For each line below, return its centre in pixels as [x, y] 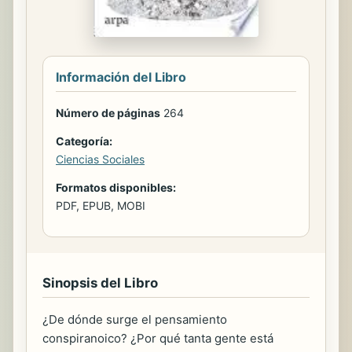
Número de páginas [108, 113]
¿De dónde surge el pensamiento [135, 319]
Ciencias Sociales [100, 159]
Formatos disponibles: [116, 187]
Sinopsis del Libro [100, 283]
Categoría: [84, 141]
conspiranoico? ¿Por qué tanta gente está [158, 338]
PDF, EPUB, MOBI [101, 205]
